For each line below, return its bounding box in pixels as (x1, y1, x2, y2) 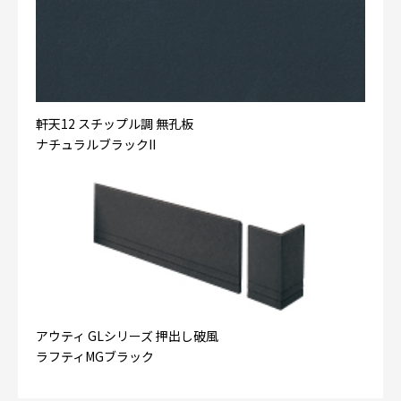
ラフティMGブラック (36, 346, 154, 365)
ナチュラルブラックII (36, 134, 156, 153)
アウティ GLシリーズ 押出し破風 (36, 326, 218, 345)
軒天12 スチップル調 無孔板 (36, 114, 193, 132)
